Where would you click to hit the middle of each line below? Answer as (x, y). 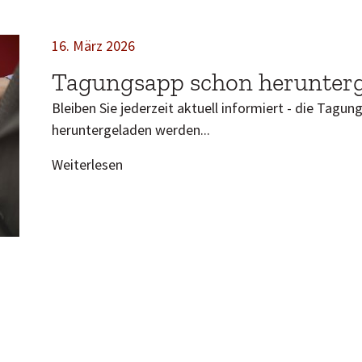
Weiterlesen (87, 164)
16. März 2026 (93, 45)
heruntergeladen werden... (131, 129)
